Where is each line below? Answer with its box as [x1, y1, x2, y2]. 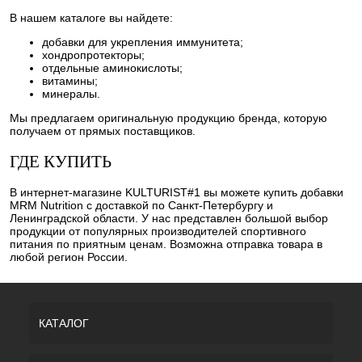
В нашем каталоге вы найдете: [10, 11, 173, 25]
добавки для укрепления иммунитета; [42, 36, 243, 49]
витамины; [42, 74, 98, 88]
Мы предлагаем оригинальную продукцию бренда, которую [10, 112, 327, 125]
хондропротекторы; [42, 48, 145, 62]
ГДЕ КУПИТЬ [10, 151, 116, 171]
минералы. [42, 87, 100, 101]
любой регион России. [10, 250, 128, 264]
